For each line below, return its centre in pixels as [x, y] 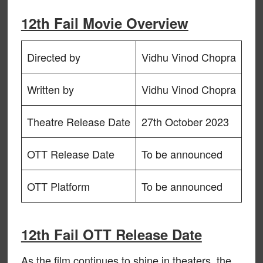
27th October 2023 [185, 122]
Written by [50, 89]
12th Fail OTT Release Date [111, 234]
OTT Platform [58, 186]
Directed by [53, 57]
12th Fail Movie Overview [104, 23]
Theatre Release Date [78, 122]
